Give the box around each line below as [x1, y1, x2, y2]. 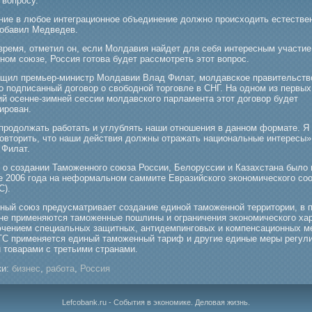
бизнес [12, 263, 40, 274]
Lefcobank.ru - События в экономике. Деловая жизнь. [62, 298, 250, 306]
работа [46, 263, 75, 274]
